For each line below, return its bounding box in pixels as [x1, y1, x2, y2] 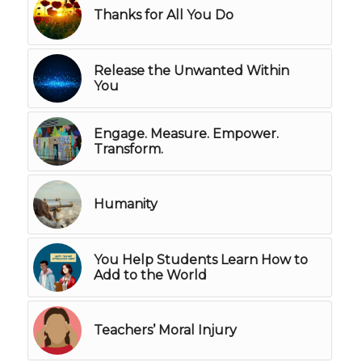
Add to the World [93, 267, 207, 283]
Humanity [93, 196, 158, 212]
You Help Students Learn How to [93, 251, 308, 267]
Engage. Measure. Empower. [93, 125, 279, 141]
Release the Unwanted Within [93, 62, 289, 78]
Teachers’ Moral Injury [93, 322, 237, 338]
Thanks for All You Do [93, 6, 234, 23]
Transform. [93, 141, 163, 157]
